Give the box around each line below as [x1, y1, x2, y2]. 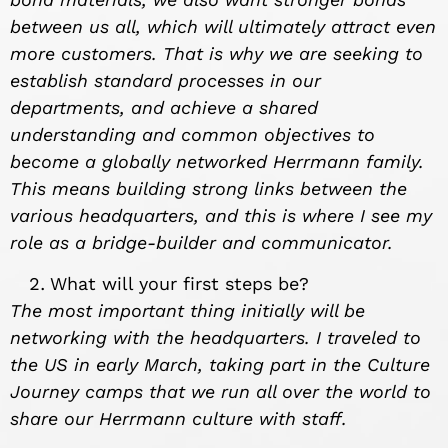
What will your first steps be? [50, 273, 309, 295]
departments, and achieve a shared [10, 96, 318, 118]
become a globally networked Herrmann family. [10, 150, 424, 172]
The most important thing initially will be [10, 300, 365, 322]
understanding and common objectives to [10, 123, 375, 145]
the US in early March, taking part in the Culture [10, 354, 430, 376]
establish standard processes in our [10, 69, 321, 91]
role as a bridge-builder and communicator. [10, 231, 393, 253]
